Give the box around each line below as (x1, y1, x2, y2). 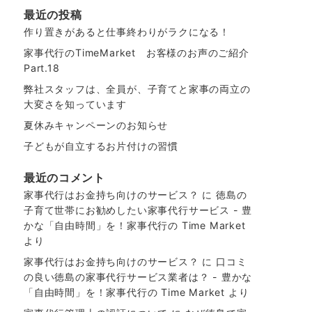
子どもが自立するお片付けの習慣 (24, 139, 179, 152)
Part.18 (24, 61, 60, 74)
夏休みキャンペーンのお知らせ (24, 118, 169, 131)
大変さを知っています (24, 97, 127, 110)
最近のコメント (24, 170, 105, 185)
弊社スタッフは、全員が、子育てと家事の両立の (24, 82, 251, 95)
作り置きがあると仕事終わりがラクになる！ (24, 25, 230, 38)
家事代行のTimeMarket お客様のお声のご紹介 (24, 46, 249, 58)
